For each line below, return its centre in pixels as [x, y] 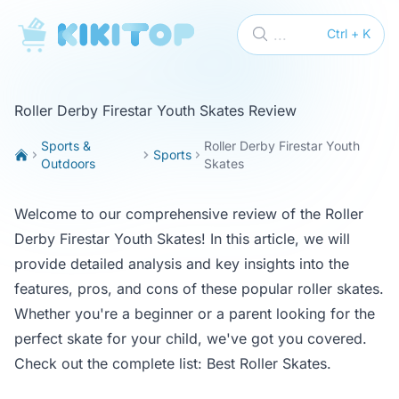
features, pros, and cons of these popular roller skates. [199, 289]
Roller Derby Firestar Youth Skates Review [155, 110]
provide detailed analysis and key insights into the [182, 264]
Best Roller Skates [267, 363]
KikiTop [39, 27]
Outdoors [69, 163]
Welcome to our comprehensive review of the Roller [189, 214]
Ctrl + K [349, 33]
